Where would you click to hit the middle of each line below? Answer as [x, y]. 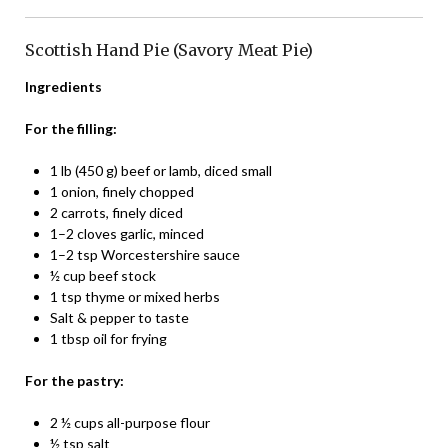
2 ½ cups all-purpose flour [130, 423]
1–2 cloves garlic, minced [127, 234]
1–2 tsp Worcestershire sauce [145, 255]
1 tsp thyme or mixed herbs [135, 297]
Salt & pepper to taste [119, 318]
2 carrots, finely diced [116, 213]
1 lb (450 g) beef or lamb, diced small [161, 171]
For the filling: [71, 129]
